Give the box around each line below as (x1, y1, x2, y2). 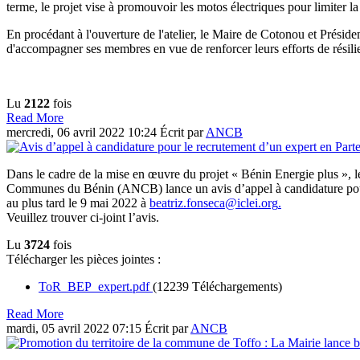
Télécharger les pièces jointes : (6, 252, 161, 266)
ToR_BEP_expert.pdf (39, 279, 153, 293)
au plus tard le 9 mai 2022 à (6, 195, 149, 210)
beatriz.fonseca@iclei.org (149, 195, 278, 210)
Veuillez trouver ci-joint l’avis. (6, 210, 159, 224)
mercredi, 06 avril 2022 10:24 (6, 125, 160, 139)
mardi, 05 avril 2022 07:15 (6, 321, 145, 335)
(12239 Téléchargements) (153, 279, 282, 293)
